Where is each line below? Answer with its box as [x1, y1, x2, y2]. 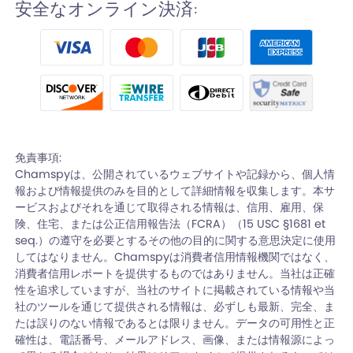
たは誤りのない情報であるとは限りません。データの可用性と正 [15, 315, 336, 332]
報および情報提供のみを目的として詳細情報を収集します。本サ [15, 183, 336, 199]
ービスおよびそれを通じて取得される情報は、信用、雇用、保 [15, 199, 325, 216]
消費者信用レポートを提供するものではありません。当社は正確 [15, 266, 336, 282]
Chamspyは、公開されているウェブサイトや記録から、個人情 [15, 166, 336, 183]
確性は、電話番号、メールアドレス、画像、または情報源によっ [15, 332, 336, 348]
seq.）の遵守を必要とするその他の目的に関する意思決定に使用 [15, 232, 336, 249]
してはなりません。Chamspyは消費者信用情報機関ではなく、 [15, 249, 336, 266]
